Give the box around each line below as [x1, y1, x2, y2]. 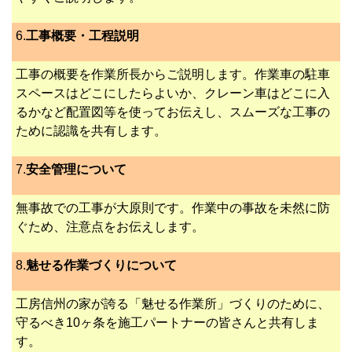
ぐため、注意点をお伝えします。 [16, 220, 204, 234]
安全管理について [26, 163, 126, 177]
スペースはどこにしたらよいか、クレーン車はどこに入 [16, 86, 330, 101]
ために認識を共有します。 [16, 124, 167, 138]
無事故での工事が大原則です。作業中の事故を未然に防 [16, 201, 330, 215]
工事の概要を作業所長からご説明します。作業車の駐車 [16, 68, 330, 82]
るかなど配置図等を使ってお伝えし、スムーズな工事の [16, 105, 330, 119]
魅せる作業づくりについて [26, 258, 177, 273]
